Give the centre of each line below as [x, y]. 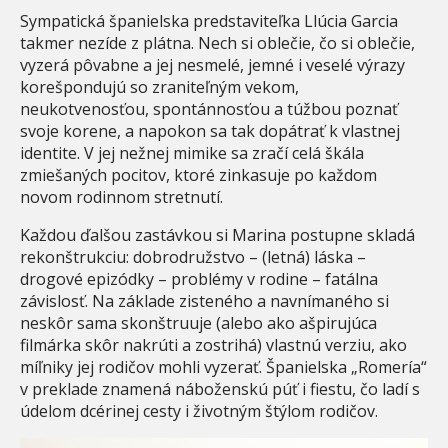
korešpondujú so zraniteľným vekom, [159, 87]
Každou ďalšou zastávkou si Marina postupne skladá [217, 235]
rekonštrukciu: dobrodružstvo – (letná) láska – [193, 257]
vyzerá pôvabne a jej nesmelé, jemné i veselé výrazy [212, 65]
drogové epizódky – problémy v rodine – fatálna [199, 279]
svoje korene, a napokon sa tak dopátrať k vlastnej [210, 131]
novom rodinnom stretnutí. [121, 197]
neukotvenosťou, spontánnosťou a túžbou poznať [209, 109]
